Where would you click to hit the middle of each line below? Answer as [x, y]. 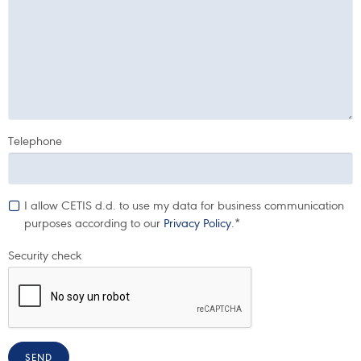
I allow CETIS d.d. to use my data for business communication [184, 205]
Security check [45, 255]
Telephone [35, 141]
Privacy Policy [197, 223]
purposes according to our [94, 223]
